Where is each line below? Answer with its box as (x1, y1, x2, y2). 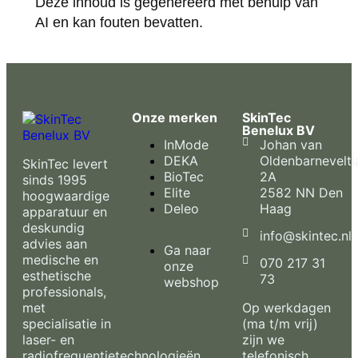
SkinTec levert (22, 155, 108, 172)
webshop (164, 273, 220, 290)
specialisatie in (22, 315, 111, 332)
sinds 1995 (22, 171, 87, 188)
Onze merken (132, 109, 218, 125)
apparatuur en (22, 203, 107, 220)
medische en (22, 251, 98, 268)
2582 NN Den (260, 184, 344, 201)
